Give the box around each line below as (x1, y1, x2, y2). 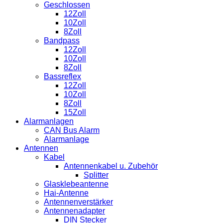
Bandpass (44, 36, 80, 45)
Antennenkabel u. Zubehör (64, 161, 158, 170)
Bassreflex (44, 72, 81, 81)
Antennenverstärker (44, 197, 113, 206)
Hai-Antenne (44, 188, 89, 197)
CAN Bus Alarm (44, 125, 100, 134)
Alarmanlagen (24, 116, 74, 125)
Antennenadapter (44, 206, 105, 215)
